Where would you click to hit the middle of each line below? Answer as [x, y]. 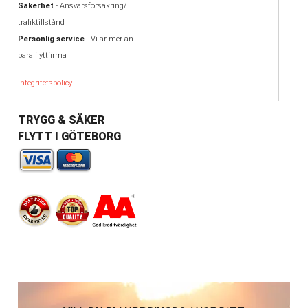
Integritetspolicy [45, 83]
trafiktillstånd [41, 23]
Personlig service [51, 39]
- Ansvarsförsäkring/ [90, 6]
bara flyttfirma [42, 56]
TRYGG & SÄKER [61, 120]
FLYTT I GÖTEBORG [69, 137]
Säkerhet [35, 6]
